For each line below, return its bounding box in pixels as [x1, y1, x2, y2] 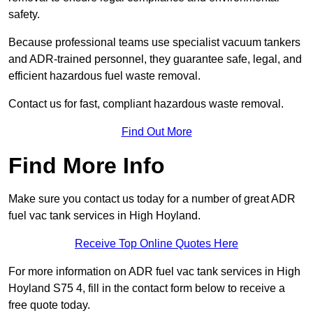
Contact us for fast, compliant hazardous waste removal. [8, 98, 284, 110]
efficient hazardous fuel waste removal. [8, 70, 201, 82]
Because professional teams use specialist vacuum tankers [8, 36, 300, 49]
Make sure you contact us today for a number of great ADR [8, 193, 296, 205]
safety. [8, 8, 43, 21]
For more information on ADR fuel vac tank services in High [8, 265, 300, 278]
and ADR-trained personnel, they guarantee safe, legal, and [8, 53, 302, 66]
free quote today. [8, 299, 90, 312]
